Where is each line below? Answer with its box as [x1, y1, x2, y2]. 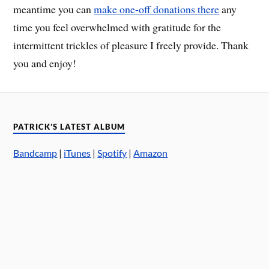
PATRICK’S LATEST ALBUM [13, 122, 125, 131]
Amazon [133, 147, 168, 159]
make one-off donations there [94, 2, 220, 17]
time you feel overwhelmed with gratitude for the [13, 20, 222, 35]
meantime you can [13, 2, 94, 17]
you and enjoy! [13, 56, 77, 71]
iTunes [64, 147, 91, 159]
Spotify [97, 147, 127, 159]
